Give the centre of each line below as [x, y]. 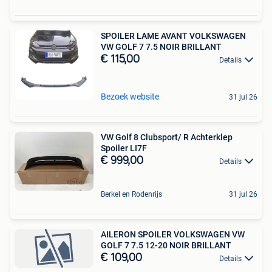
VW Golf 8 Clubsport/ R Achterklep [167, 137]
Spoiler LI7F [124, 148]
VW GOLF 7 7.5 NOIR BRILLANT [161, 46]
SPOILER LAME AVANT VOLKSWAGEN [173, 36]
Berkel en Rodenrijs [131, 194]
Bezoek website [130, 96]
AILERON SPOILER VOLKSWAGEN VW [173, 234]
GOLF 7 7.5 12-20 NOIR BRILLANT [166, 245]
